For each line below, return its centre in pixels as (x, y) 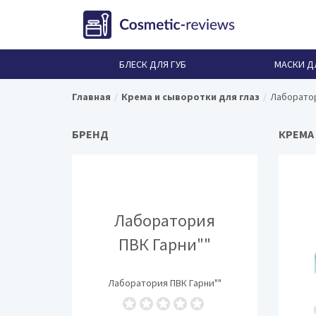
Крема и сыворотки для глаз (190, 97)
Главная (91, 97)
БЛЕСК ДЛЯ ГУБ (152, 64)
